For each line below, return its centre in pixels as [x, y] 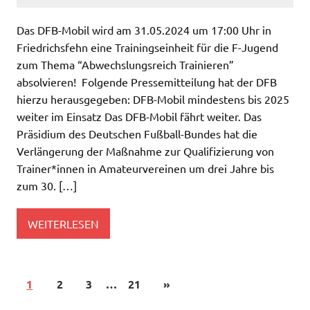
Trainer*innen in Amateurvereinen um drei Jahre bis [145, 168]
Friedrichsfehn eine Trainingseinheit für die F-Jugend [147, 47]
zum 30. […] [47, 186]
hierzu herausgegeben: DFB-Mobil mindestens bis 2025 [153, 99]
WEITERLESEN [63, 223]
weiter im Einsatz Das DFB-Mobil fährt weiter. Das [139, 117]
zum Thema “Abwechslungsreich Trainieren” [125, 65]
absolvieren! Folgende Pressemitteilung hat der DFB [147, 82]
